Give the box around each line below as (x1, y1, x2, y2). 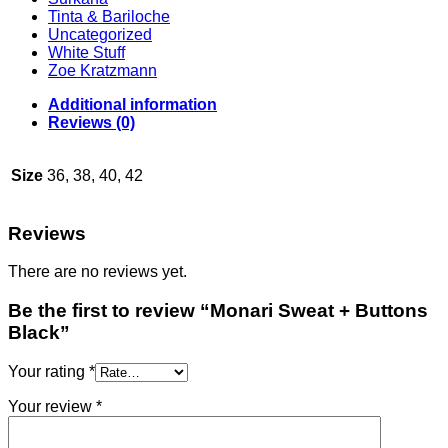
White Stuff (48, 44, 125, 61)
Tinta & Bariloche (48, 8, 170, 25)
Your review (8, 397, 96, 415)
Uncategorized (48, 26, 152, 43)
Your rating (8, 362, 89, 380)
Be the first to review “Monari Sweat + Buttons (8, 300, 428, 322)
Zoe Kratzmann (48, 62, 157, 79)
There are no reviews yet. (8, 263, 187, 281)
